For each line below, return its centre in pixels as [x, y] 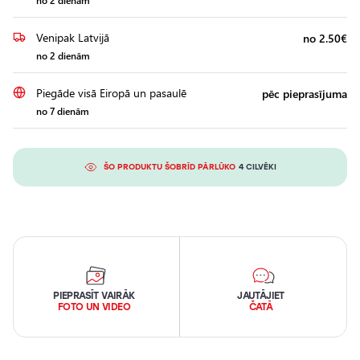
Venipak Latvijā [73, 37]
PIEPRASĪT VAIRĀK [94, 296]
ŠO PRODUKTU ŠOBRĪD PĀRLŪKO [169, 167]
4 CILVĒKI [257, 167]
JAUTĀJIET [261, 296]
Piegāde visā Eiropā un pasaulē [111, 93]
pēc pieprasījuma [305, 94]
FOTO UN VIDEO [94, 307]
